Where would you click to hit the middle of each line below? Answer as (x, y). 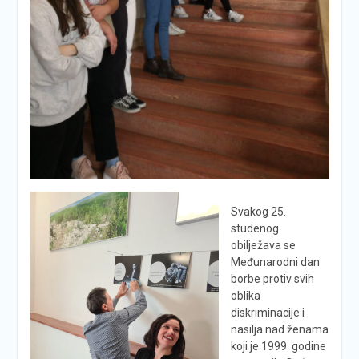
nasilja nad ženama (279, 330)
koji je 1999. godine (278, 347)
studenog (254, 229)
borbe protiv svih (272, 279)
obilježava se (263, 246)
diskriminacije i (267, 313)
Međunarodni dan (275, 262)
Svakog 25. (258, 212)
